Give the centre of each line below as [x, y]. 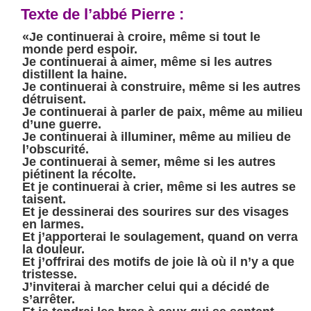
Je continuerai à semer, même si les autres [149, 161]
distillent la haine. [75, 74]
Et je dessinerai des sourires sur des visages [155, 211]
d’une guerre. [62, 124]
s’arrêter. [49, 299]
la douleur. [53, 249]
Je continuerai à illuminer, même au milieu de [157, 136]
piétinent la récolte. [79, 174]
